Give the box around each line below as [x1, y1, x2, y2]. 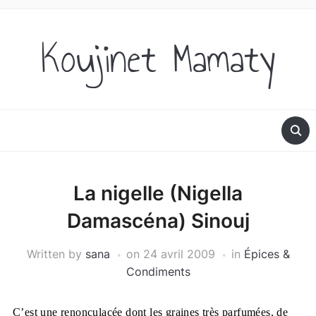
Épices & [243, 247, 290, 261]
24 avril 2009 [142, 247, 215, 261]
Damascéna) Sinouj [66, 209, 250, 233]
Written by [26, 247, 85, 261]
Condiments [126, 265, 190, 279]
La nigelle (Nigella [73, 181, 243, 205]
